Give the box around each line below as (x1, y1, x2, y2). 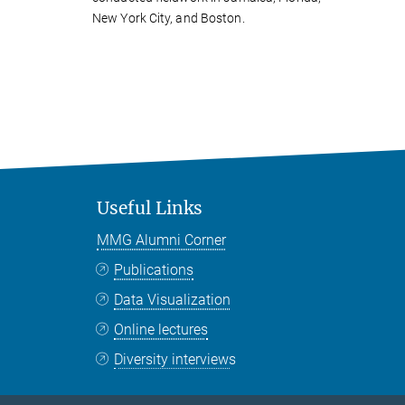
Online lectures (114, 320, 209, 338)
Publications (114, 260, 194, 278)
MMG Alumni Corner (97, 231, 226, 249)
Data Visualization (114, 290, 231, 308)
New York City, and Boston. (92, 10, 245, 25)
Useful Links (97, 196, 202, 219)
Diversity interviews (114, 350, 237, 368)
